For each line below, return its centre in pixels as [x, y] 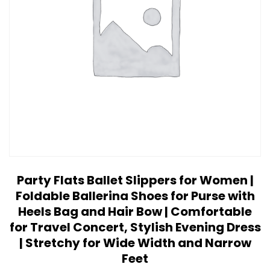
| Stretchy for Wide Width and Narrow [135, 243]
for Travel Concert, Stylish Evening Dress [135, 227]
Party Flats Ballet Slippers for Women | [135, 180]
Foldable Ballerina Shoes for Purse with [135, 196]
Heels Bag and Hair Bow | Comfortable [135, 211]
